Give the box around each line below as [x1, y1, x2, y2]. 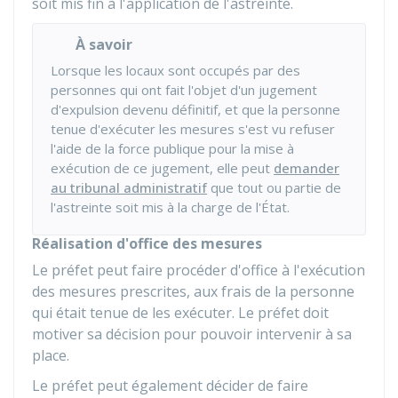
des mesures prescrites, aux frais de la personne [32, 282, 354, 301]
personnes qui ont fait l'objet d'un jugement [51, 81, 317, 99]
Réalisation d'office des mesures [32, 234, 262, 253]
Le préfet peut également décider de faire [32, 376, 308, 395]
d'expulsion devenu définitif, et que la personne [51, 100, 340, 118]
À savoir [76, 35, 132, 54]
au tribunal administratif [51, 179, 207, 196]
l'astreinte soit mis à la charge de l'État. [51, 198, 290, 216]
